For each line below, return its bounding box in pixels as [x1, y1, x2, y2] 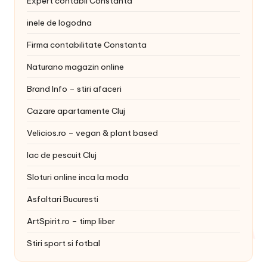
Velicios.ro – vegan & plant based [27, 127, 158, 138]
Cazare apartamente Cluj [27, 105, 125, 116]
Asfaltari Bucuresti [27, 193, 98, 204]
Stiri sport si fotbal [27, 237, 100, 249]
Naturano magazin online [27, 61, 124, 72]
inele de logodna [27, 17, 92, 28]
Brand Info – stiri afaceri [27, 83, 122, 94]
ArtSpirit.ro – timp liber [27, 215, 115, 226]
